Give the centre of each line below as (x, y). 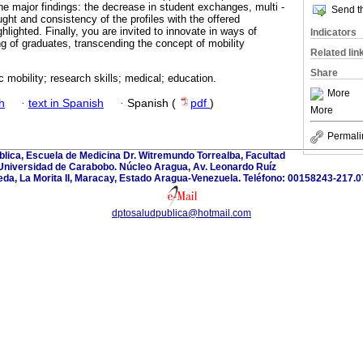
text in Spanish (66, 103)
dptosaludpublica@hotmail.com (181, 213)
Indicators (333, 32)
